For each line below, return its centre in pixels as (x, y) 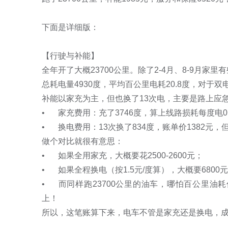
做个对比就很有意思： (82, 141)
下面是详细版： (70, 27)
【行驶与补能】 (70, 56)
